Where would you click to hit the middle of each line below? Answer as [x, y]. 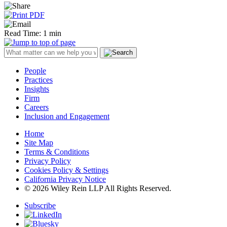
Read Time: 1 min [33, 33]
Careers [36, 107]
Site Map [39, 142]
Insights [37, 89]
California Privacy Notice [65, 179]
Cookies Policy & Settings [66, 170]
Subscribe [40, 205]
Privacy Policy [48, 161]
